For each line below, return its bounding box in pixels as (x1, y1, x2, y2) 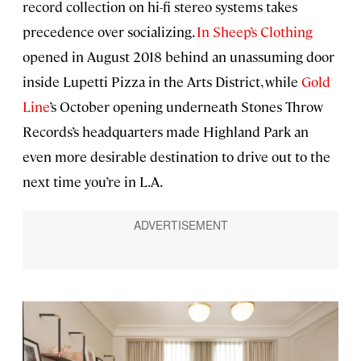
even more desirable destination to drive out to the (23, 147, 330, 166)
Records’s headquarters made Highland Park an (23, 122, 309, 141)
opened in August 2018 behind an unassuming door (23, 48, 334, 66)
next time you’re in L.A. (23, 172, 163, 191)
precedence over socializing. (23, 23, 197, 41)
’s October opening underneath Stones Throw (49, 98, 323, 116)
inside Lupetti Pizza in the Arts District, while (23, 73, 301, 91)
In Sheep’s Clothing (197, 23, 313, 41)
